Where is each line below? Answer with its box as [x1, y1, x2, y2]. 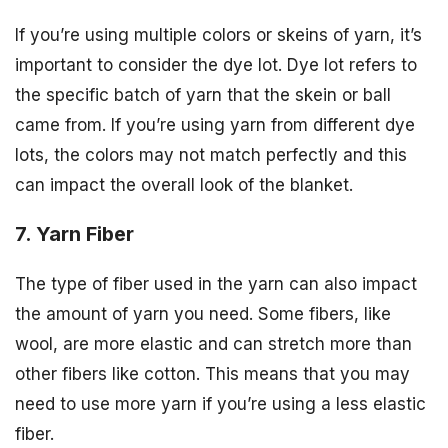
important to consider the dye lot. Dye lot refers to [15, 54, 417, 75]
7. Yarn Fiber [15, 221, 134, 246]
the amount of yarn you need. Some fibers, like [15, 303, 391, 324]
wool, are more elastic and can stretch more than [15, 333, 412, 354]
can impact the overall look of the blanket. [15, 174, 353, 195]
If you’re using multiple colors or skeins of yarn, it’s [15, 24, 422, 45]
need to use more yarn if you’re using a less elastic [15, 393, 426, 414]
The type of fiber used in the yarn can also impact [15, 273, 417, 294]
